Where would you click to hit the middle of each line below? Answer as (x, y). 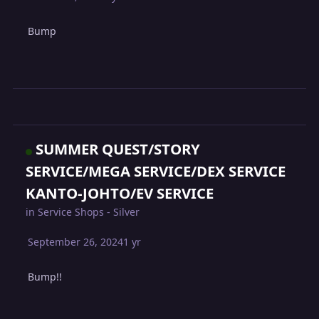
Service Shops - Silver (89, 212)
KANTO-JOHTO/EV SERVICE (120, 193)
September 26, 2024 (76, 242)
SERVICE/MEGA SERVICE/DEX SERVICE (156, 171)
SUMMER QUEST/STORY (118, 149)
